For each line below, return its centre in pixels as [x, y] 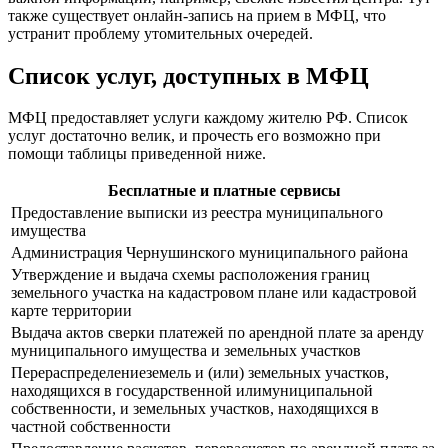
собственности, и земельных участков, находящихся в [195, 409]
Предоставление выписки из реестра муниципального [197, 213]
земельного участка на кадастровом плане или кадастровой [214, 293]
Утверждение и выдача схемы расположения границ [190, 275]
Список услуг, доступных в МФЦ [188, 75]
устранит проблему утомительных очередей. [160, 33]
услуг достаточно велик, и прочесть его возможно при [194, 136]
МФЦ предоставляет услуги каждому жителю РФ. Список [208, 118]
